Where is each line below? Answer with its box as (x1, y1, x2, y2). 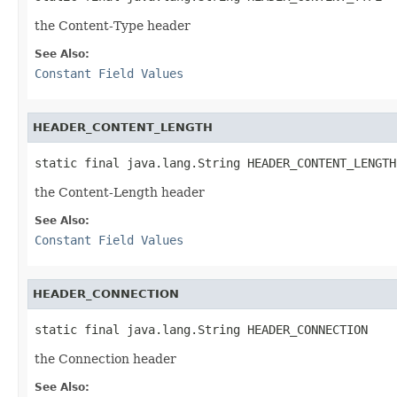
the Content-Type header (35, 18, 191, 33)
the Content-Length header (35, 184, 205, 199)
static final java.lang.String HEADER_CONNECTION (35, 322, 368, 337)
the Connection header (35, 351, 176, 366)
